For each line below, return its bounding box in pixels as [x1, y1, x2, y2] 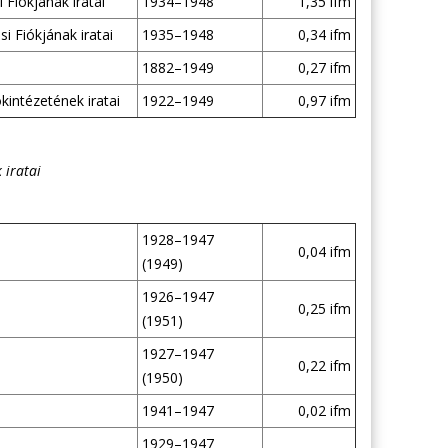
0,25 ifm [297, 299, 351, 318]
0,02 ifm [297, 401, 351, 420]
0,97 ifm [297, 91, 351, 110]
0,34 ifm [297, 25, 351, 44]
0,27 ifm [297, 58, 351, 77]
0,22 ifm [297, 356, 351, 375]
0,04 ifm [297, 242, 351, 261]
